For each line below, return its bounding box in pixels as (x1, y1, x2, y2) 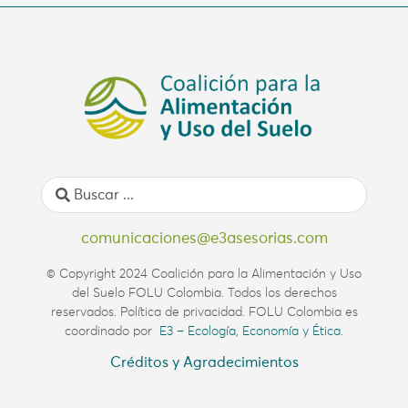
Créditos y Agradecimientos (109, 355, 299, 371)
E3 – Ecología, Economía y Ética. (152, 324, 343, 338)
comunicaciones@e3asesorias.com (80, 230, 328, 247)
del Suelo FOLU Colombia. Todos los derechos (71, 286, 337, 300)
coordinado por (65, 324, 152, 338)
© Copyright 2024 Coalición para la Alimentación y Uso (46, 267, 362, 280)
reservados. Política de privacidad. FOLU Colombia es (50, 305, 358, 319)
